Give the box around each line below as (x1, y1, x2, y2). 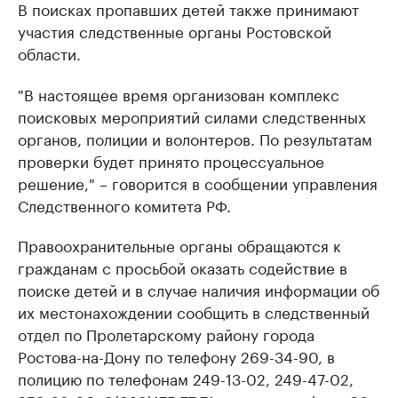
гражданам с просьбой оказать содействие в (18, 255, 347, 278)
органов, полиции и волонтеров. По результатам (18, 126, 372, 149)
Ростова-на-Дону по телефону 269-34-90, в (18, 344, 335, 367)
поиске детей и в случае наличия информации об (18, 277, 379, 300)
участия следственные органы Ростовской (18, 19, 331, 42)
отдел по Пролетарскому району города (18, 322, 314, 345)
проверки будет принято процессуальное (18, 148, 324, 171)
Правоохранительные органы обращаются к (18, 233, 341, 256)
